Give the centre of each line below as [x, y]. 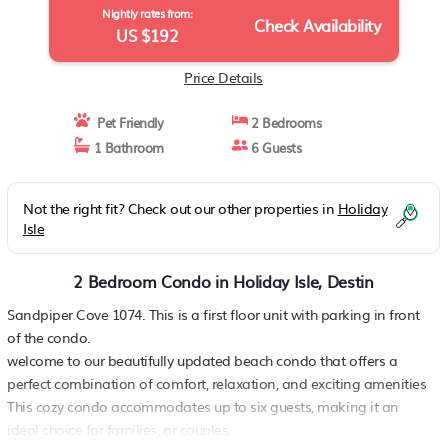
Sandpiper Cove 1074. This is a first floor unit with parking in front [213, 314]
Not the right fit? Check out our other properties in [180, 208]
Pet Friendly [127, 122]
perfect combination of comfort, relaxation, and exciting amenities [217, 383]
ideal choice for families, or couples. [119, 429]
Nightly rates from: [147, 13]
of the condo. [49, 337]
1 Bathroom [127, 147]
